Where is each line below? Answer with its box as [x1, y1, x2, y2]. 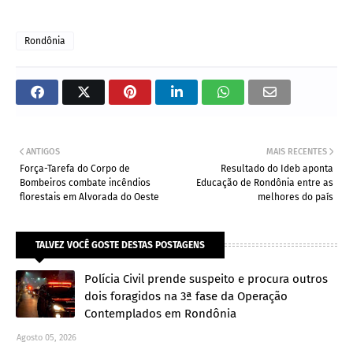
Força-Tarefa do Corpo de [20, 162, 130, 174]
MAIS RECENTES [266, 146, 327, 157]
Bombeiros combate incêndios [20, 176, 150, 188]
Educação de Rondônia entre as [196, 176, 333, 188]
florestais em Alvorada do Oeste [20, 191, 159, 203]
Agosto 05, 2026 [17, 332, 76, 343]
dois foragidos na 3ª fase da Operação [84, 288, 288, 303]
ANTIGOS [26, 146, 60, 157]
